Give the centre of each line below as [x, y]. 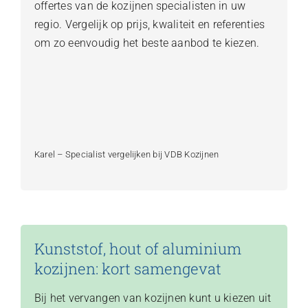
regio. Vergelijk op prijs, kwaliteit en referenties [150, 24]
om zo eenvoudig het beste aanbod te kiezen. [147, 43]
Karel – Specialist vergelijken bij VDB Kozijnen [126, 154]
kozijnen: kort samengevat [128, 268]
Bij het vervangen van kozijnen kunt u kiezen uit [153, 298]
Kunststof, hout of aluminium [137, 248]
